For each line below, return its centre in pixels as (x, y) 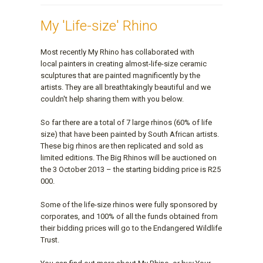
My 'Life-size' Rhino (99, 26)
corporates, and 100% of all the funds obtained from (129, 216)
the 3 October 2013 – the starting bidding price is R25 (131, 169)
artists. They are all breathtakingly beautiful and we (126, 87)
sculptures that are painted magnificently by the (120, 75)
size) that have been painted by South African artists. (130, 134)
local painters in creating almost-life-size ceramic (124, 63)
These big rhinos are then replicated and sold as (122, 146)
